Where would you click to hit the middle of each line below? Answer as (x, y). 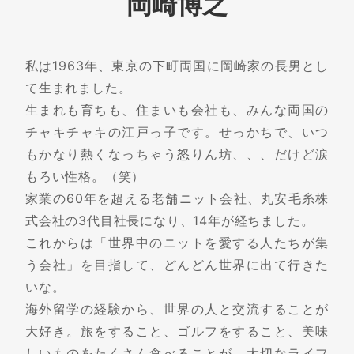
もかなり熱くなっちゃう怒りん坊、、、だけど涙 (177, 155)
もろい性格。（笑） (85, 177)
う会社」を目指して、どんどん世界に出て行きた (177, 265)
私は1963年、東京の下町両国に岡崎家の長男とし (177, 66)
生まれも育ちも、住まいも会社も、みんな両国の (177, 111)
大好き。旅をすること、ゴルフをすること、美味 (177, 332)
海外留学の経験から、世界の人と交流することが (177, 310)
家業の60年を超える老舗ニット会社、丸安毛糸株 (177, 199)
